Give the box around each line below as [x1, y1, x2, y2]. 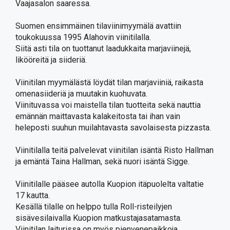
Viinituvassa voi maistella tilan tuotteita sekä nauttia [15, 100, 201, 110]
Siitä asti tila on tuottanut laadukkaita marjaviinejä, [15, 44, 191, 53]
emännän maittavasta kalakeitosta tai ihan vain [15, 111, 180, 121]
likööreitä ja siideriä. [15, 55, 87, 65]
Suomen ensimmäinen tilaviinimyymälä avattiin [15, 21, 181, 31]
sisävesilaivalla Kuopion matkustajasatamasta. [15, 213, 182, 223]
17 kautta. [15, 190, 52, 200]
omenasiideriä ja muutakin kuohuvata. [15, 89, 147, 99]
